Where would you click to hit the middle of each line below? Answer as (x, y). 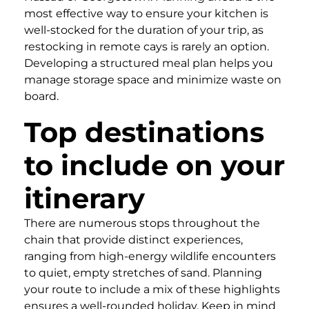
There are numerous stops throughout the (142, 223)
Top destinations (144, 132)
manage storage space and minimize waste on (153, 79)
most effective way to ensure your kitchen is (146, 13)
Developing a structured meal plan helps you (149, 63)
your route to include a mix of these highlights (152, 289)
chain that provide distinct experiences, (133, 239)
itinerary (84, 198)
